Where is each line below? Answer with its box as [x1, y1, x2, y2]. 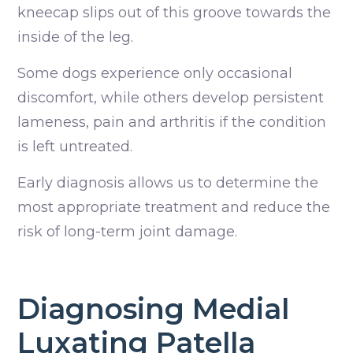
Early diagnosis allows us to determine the [17, 174, 318, 192]
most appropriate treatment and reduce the [17, 199, 330, 217]
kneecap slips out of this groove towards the [17, 4, 331, 22]
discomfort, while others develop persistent [17, 89, 324, 107]
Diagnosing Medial [17, 292, 289, 327]
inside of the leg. [17, 28, 133, 46]
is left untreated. [17, 138, 132, 156]
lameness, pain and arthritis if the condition [17, 113, 326, 132]
